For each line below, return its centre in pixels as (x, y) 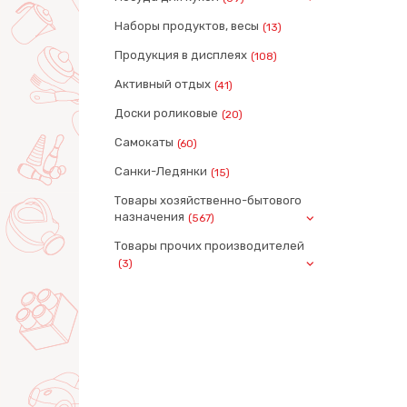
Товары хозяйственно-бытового (208, 200)
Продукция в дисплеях (181, 55)
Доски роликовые (166, 113)
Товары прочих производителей (209, 246)
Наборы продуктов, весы (187, 26)
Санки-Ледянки (161, 171)
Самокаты (144, 142)
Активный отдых (163, 84)
